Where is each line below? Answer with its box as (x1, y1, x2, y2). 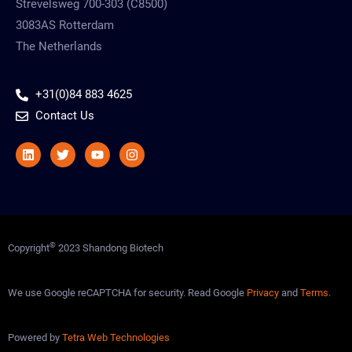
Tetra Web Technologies (62, 332, 170, 344)
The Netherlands (16, 38, 102, 53)
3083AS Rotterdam (16, 17, 114, 32)
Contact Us (35, 108, 94, 123)
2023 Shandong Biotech (56, 242, 163, 255)
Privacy (247, 287, 279, 299)
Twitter (61, 140, 101, 156)
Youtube (96, 140, 142, 156)
